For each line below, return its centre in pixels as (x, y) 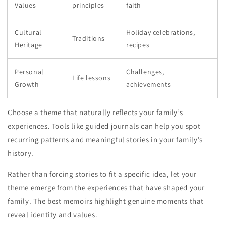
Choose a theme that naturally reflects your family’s (95, 113)
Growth (27, 85)
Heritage (28, 45)
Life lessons (92, 78)
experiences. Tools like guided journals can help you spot (104, 126)
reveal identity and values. (53, 215)
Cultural (28, 32)
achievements (149, 85)
